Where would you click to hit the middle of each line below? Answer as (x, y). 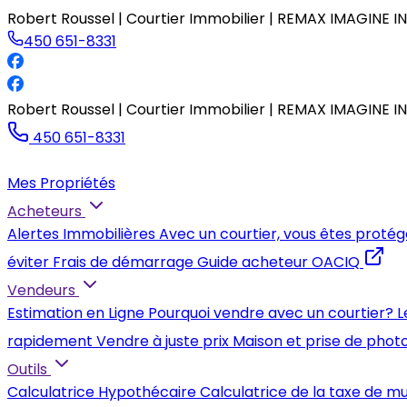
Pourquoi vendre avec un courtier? (271, 313)
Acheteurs (45, 211)
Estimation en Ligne (76, 313)
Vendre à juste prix (163, 341)
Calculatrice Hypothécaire (102, 392)
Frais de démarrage (123, 262)
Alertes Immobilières (81, 234)
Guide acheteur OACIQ (278, 262)
